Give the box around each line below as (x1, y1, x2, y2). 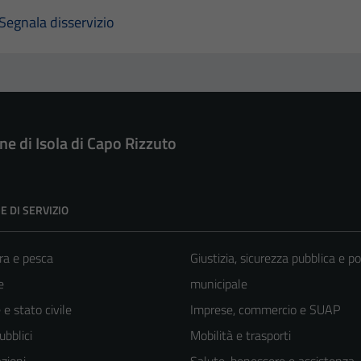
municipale (190, 274, 247, 294)
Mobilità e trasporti (190, 326, 291, 346)
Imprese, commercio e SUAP (190, 300, 340, 320)
